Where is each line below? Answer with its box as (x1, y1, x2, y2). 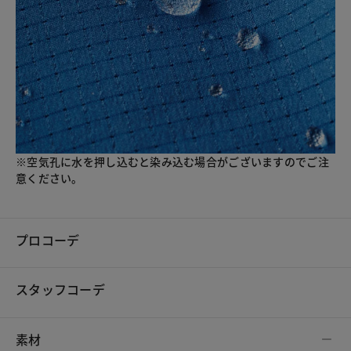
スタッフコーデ (16, 280, 105, 299)
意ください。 (16, 170, 83, 186)
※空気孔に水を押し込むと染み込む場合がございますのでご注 (16, 154, 329, 170)
